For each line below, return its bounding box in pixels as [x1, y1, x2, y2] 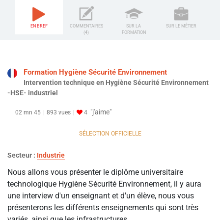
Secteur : [7, 151, 37, 160]
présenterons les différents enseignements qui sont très [7, 203, 198, 213]
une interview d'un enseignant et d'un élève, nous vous [7, 191, 194, 201]
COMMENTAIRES [69, 24, 103, 29]
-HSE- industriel [7, 89, 58, 97]
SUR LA [126, 24, 141, 29]
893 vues [47, 109, 71, 116]
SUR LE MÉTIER [165, 24, 196, 29]
